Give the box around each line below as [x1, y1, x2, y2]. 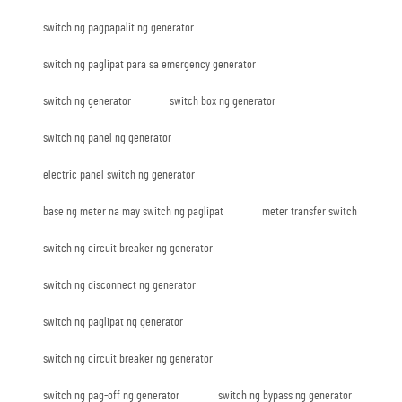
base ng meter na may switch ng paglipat [43, 205, 223, 218]
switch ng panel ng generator [43, 131, 171, 144]
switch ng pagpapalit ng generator [43, 21, 194, 34]
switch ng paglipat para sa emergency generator [43, 57, 256, 71]
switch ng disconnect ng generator [43, 278, 196, 292]
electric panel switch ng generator [43, 168, 195, 181]
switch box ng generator [170, 94, 275, 108]
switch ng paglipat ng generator [43, 315, 183, 328]
